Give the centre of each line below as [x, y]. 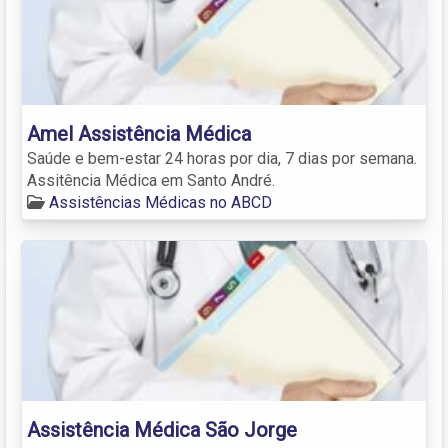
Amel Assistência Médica [139, 133]
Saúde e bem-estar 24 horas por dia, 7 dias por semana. [222, 158]
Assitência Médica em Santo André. [151, 180]
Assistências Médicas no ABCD [160, 202]
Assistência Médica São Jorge [162, 429]
